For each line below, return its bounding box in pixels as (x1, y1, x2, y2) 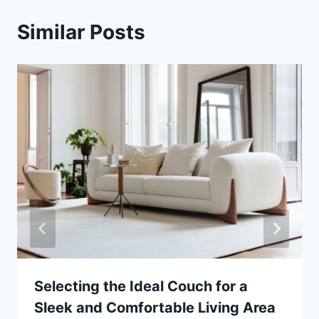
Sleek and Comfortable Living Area (34, 299, 276, 317)
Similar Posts (17, 19, 145, 44)
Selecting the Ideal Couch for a (34, 278, 248, 296)
